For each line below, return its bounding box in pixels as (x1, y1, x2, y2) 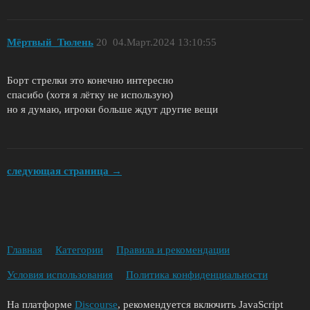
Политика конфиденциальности (126, 268, 268, 280)
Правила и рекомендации (116, 244, 230, 255)
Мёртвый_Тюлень (7, 37, 93, 48)
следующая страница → (7, 165, 122, 177)
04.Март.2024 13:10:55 (112, 37, 217, 48)
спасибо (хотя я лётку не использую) (7, 89, 173, 100)
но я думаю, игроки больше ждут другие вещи (7, 103, 218, 115)
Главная (7, 244, 42, 255)
